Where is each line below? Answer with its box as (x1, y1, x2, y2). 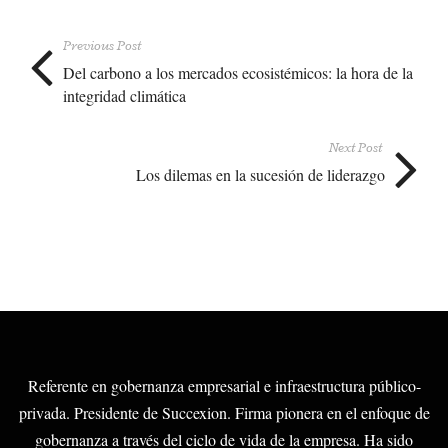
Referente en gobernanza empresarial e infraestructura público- (27, 375, 421, 396)
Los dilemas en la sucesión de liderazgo (136, 163, 385, 185)
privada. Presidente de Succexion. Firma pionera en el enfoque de (18, 402, 430, 423)
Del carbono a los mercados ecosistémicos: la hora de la (63, 61, 413, 83)
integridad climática (63, 84, 186, 106)
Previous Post (63, 36, 141, 54)
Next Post (329, 138, 382, 156)
